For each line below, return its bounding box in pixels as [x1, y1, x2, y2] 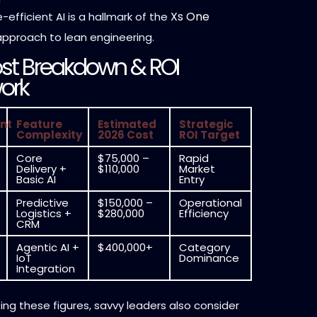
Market [179, 161, 215, 176]
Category [179, 239, 230, 255]
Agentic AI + [16, 239, 79, 255]
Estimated [98, 116, 156, 132]
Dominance [179, 250, 239, 265]
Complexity [16, 127, 82, 142]
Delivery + [16, 161, 67, 176]
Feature [16, 116, 62, 132]
